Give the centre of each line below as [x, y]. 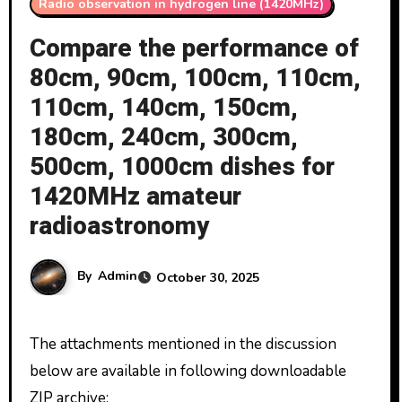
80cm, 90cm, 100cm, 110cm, [195, 79]
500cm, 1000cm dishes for [182, 167]
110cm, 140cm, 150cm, [163, 108]
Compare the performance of [194, 49]
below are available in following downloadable [188, 371]
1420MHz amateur [135, 197]
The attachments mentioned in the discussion [34, 344]
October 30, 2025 [207, 277]
